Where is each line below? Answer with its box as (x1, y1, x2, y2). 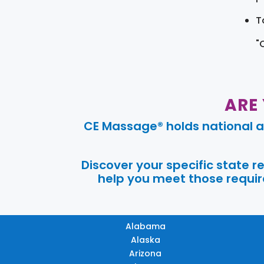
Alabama (125, 220, 166, 232)
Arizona (129, 247, 162, 259)
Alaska (130, 233, 160, 246)
